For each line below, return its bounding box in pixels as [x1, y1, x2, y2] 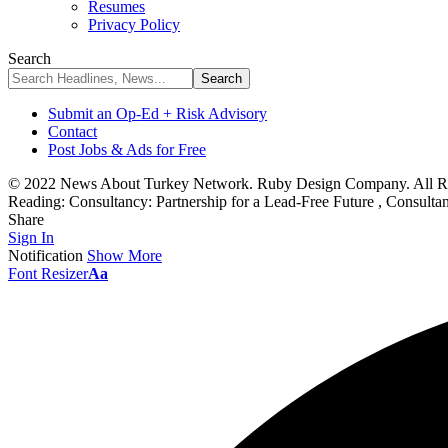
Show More [87, 247, 162, 264]
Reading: [8, 193, 65, 210]
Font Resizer [8, 265, 88, 282]
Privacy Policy [88, 16, 180, 33]
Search [8, 50, 51, 67]
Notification [8, 247, 83, 264]
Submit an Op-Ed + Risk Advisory [48, 105, 267, 122]
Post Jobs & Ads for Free [48, 141, 206, 158]
